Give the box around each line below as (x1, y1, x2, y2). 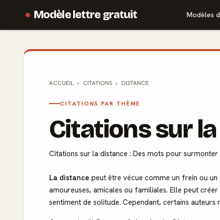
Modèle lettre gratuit (34, 8, 137, 21)
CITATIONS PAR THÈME (60, 100, 140, 108)
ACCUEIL (49, 79, 74, 87)
